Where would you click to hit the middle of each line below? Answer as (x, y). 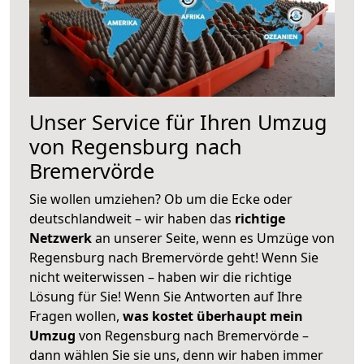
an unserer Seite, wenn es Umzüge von (215, 238)
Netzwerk (62, 238)
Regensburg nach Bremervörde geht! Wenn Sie (174, 257)
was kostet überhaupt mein (213, 316)
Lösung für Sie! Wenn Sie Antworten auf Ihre (166, 296)
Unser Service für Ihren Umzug (178, 121)
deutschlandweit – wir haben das (132, 218)
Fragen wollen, (76, 316)
